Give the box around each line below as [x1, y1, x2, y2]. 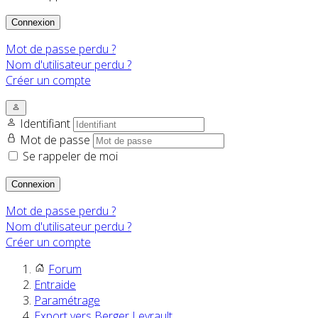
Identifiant [20, 116, 73, 132]
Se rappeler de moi [23, 148, 118, 165]
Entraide [34, 277, 76, 293]
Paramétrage [34, 292, 100, 309]
